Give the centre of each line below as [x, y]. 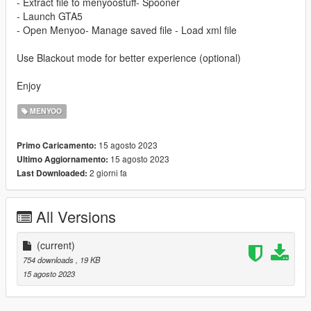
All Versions [76, 217]
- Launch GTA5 [50, 16]
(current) [56, 245]
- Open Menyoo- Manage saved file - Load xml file [127, 30]
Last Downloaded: [52, 174]
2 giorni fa [107, 173]
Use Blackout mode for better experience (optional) [129, 58]
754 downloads [49, 260]
